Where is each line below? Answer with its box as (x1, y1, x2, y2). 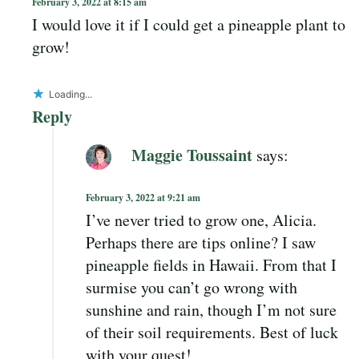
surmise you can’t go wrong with (86, 276, 297, 299)
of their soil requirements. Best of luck (86, 321, 338, 344)
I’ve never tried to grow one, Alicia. (86, 209, 317, 232)
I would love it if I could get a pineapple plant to (32, 14, 345, 36)
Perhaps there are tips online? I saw (86, 232, 316, 254)
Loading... (49, 88, 92, 101)
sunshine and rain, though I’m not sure (86, 299, 337, 321)
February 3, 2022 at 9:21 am (86, 191, 200, 205)
